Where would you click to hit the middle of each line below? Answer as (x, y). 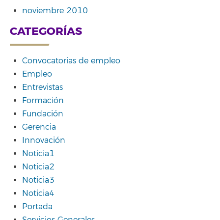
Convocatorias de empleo (71, 61)
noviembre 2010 (55, 11)
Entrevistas (42, 87)
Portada (37, 207)
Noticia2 (38, 167)
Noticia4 (38, 193)
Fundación (43, 114)
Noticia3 (38, 180)
